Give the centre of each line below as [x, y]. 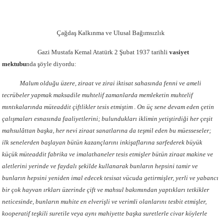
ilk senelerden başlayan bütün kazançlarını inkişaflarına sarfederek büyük [102, 142]
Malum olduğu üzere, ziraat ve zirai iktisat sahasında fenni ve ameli [111, 83]
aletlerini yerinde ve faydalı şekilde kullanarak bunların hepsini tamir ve [100, 166]
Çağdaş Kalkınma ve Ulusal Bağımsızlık [110, 33]
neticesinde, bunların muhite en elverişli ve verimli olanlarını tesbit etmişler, [105, 202]
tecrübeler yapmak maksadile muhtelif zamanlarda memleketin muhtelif [98, 95]
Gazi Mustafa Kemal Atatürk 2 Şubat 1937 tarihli [86, 52]
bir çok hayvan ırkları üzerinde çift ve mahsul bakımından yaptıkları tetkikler [106, 190]
